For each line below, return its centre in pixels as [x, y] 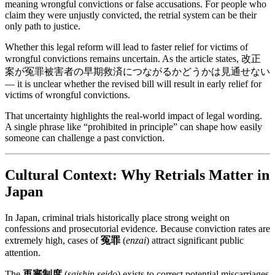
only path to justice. [43, 26]
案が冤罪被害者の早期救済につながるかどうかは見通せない [137, 72]
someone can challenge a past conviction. [85, 138]
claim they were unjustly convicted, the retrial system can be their [131, 15]
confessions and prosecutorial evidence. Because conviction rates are [137, 229]
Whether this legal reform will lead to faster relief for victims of [126, 47]
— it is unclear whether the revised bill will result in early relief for [133, 84]
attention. [23, 253]
